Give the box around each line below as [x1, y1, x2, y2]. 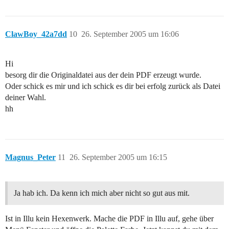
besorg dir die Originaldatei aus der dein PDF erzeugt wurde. [5, 71, 201, 80]
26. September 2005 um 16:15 [70, 153, 167, 162]
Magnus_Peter [5, 153, 56, 162]
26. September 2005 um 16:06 [81, 30, 179, 39]
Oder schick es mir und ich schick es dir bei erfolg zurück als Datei [5, 82, 220, 91]
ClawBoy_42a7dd [5, 30, 67, 39]
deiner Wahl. [5, 93, 46, 102]
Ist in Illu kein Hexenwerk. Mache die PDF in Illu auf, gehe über [5, 214, 214, 223]
